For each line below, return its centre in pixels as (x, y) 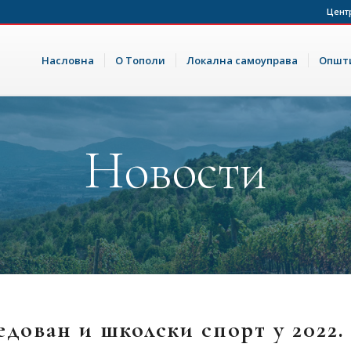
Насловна (68, 60)
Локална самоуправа (242, 60)
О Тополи (140, 60)
